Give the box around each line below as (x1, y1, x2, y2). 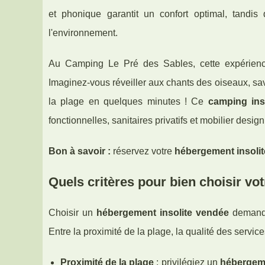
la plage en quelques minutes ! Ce (49, 96, 208, 106)
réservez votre (111, 146, 174, 156)
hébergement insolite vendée (96, 207, 229, 218)
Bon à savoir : (49, 146, 111, 156)
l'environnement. (49, 27, 118, 38)
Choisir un (49, 207, 96, 218)
